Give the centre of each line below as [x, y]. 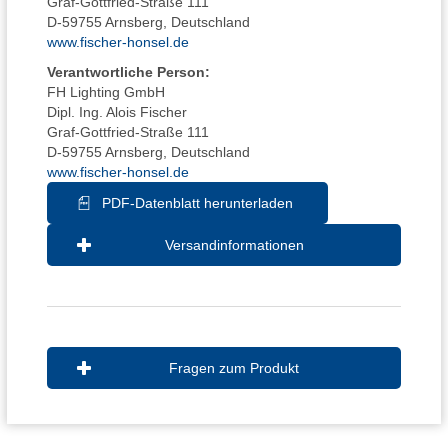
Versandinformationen [234, 245]
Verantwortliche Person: [128, 72]
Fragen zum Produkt [234, 368]
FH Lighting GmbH [106, 92]
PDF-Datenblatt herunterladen [197, 203]
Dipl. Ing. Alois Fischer [117, 112]
